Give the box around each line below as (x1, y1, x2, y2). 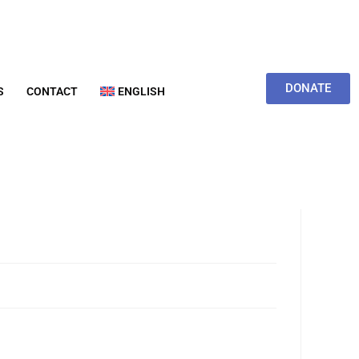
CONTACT (26, 85, 78, 98)
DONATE (284, 81, 331, 95)
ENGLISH (118, 85, 166, 98)
